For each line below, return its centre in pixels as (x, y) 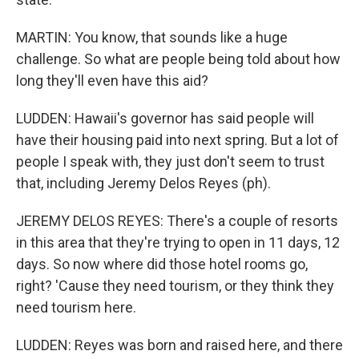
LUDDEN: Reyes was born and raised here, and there (179, 345)
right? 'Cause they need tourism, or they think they (175, 286)
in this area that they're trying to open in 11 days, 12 (178, 242)
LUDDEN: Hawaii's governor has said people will (165, 118)
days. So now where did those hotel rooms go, (162, 264)
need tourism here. (76, 307)
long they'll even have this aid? (112, 81)
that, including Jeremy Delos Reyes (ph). (143, 183)
